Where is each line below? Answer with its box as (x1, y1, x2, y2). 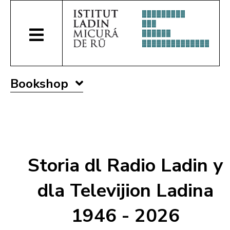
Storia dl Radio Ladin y (28, 153, 223, 179)
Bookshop (10, 75, 71, 92)
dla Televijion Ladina (37, 178, 214, 204)
